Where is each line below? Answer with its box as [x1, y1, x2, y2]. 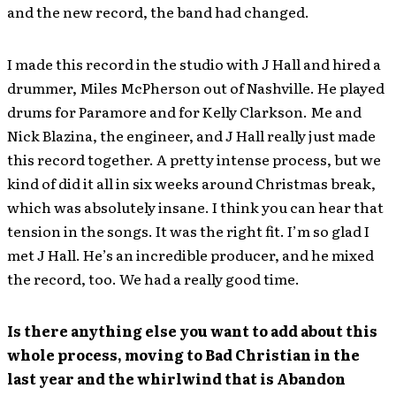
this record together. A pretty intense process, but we [7, 148, 381, 170]
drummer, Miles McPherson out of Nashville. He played [7, 77, 385, 98]
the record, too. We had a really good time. [7, 268, 300, 289]
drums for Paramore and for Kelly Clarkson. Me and [7, 101, 362, 122]
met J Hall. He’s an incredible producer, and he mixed [7, 244, 374, 265]
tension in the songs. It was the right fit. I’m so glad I [7, 220, 369, 241]
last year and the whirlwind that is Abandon [7, 368, 346, 389]
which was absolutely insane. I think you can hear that [7, 196, 384, 217]
